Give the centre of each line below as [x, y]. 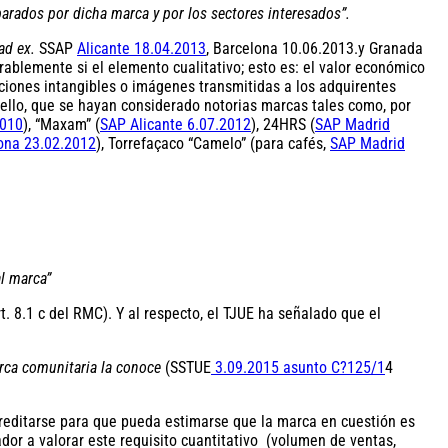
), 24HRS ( [283, 125]
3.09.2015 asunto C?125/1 [298, 367]
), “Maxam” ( [61, 125]
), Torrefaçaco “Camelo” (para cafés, [213, 144]
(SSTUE [186, 367]
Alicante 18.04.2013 [141, 49]
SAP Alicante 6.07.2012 [175, 125]
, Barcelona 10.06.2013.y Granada [314, 49]
